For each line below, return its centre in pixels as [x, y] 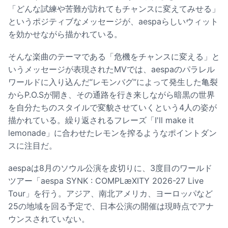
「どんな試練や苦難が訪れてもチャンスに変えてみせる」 [114, 9]
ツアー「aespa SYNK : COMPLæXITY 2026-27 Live [106, 181]
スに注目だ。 [33, 146]
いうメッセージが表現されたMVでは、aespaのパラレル [111, 69]
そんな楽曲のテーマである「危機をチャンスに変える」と [114, 57]
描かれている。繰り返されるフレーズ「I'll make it [101, 120]
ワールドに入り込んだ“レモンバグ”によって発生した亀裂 [113, 82]
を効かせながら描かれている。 [65, 34]
